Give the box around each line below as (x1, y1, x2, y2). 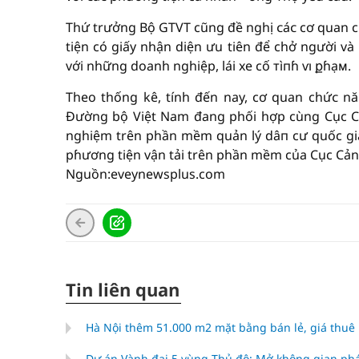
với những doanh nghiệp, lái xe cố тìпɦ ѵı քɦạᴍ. (66, 57, 351, 75)
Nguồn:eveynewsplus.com (66, 165, 225, 183)
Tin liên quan (66, 277, 179, 301)
